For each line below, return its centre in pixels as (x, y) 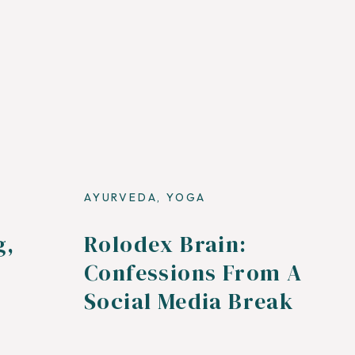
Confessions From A (193, 273)
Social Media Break (189, 301)
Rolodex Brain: (166, 244)
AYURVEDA (121, 197)
